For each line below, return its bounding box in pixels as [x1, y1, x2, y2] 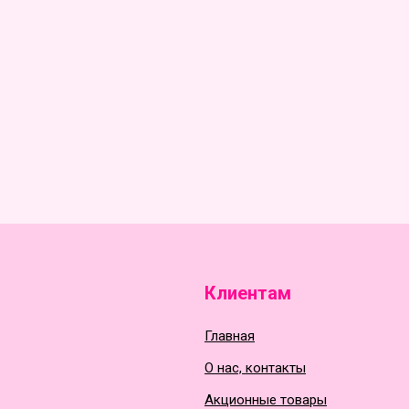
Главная [204, 328, 255, 344]
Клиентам [204, 282, 291, 304]
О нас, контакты [204, 360, 306, 376]
